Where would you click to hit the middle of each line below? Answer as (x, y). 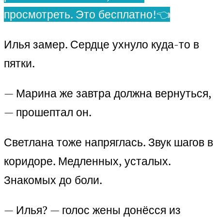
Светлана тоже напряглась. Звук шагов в (108, 142)
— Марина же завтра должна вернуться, (108, 93)
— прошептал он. (48, 112)
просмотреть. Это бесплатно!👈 (87, 15)
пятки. (19, 63)
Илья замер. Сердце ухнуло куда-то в (101, 45)
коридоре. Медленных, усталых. (87, 161)
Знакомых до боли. (53, 180)
